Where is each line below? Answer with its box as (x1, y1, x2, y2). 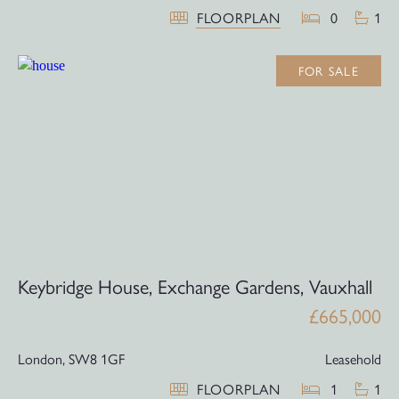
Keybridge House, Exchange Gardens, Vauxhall (18, 272, 372, 301)
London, (18, 348, 65, 370)
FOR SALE (297, 61, 359, 79)
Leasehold (325, 348, 381, 370)
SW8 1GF (69, 348, 125, 370)
